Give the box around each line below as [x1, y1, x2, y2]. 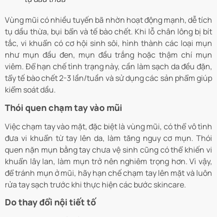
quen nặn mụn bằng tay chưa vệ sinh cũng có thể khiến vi [5, 144, 212, 155]
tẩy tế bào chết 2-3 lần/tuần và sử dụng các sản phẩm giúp [5, 73, 212, 84]
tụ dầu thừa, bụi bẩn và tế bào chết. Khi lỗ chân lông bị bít [5, 26, 212, 37]
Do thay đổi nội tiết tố [5, 196, 96, 208]
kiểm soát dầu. [5, 84, 56, 95]
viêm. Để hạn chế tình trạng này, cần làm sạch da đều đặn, [5, 61, 212, 72]
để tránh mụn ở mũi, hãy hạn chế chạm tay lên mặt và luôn [5, 167, 212, 178]
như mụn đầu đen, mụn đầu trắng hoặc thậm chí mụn [5, 49, 212, 61]
